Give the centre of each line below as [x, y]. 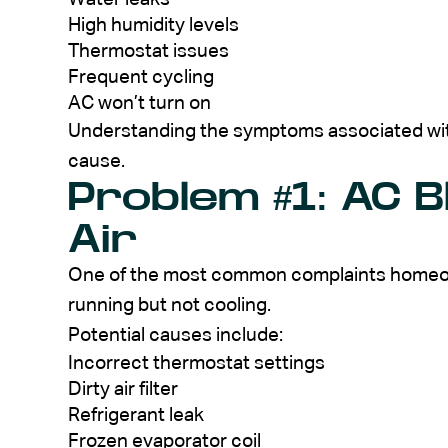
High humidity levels [153, 25]
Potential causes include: [175, 335]
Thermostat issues [148, 51]
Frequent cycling [141, 77]
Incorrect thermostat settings [196, 363]
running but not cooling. [169, 305]
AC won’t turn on [139, 103]
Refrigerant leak [136, 415]
